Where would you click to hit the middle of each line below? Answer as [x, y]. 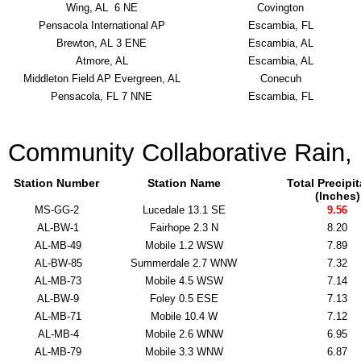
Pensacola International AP [102, 25]
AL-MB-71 [56, 316]
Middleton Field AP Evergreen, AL [102, 79]
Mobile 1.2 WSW [184, 245]
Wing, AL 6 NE [102, 8]
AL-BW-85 [56, 263]
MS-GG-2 [56, 210]
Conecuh [280, 79]
